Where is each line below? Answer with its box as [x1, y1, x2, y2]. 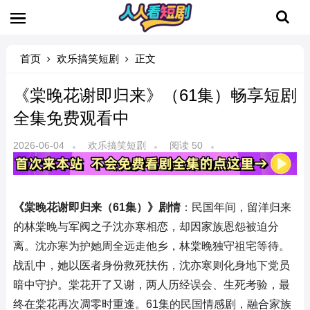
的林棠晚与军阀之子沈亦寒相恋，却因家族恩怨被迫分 [12, 220, 279, 232]
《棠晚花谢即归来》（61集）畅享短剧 [12, 86, 297, 104]
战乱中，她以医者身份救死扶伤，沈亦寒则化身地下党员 [12, 259, 290, 271]
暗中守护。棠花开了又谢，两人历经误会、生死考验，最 [12, 278, 290, 291]
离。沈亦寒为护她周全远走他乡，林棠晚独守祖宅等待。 [12, 239, 290, 252]
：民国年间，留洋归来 [180, 201, 291, 213]
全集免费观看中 [12, 109, 129, 127]
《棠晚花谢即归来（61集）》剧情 [12, 201, 181, 213]
